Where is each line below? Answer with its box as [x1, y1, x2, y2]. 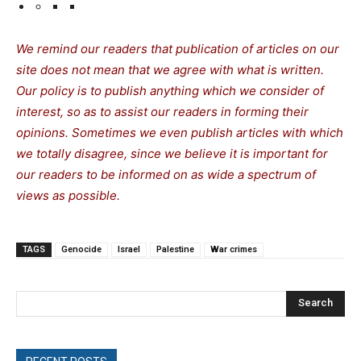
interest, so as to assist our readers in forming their [16, 103, 309, 119]
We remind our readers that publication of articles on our [16, 40, 339, 56]
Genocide [61, 243, 102, 255]
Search [298, 297, 333, 309]
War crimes [210, 243, 257, 255]
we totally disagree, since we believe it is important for [16, 145, 328, 161]
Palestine [156, 243, 194, 255]
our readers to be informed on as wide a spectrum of [16, 166, 316, 182]
